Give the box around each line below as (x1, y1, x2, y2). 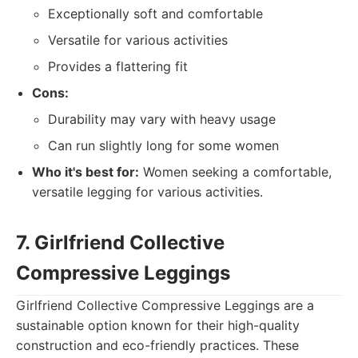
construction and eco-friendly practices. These (16, 337, 299, 353)
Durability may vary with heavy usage (48, 111, 276, 127)
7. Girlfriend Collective (16, 231, 225, 254)
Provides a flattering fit (48, 58, 188, 74)
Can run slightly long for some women (48, 137, 279, 153)
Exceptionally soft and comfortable (48, 6, 263, 22)
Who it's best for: (32, 164, 139, 180)
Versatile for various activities (48, 32, 228, 48)
